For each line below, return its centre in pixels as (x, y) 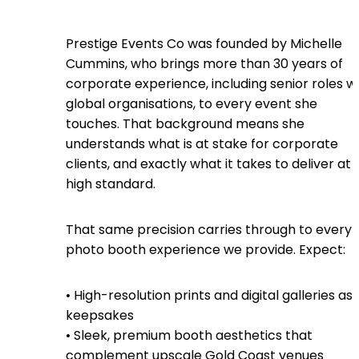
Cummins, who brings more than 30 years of (204, 63)
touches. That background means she (185, 123)
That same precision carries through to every (209, 229)
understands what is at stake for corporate (202, 143)
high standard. (111, 184)
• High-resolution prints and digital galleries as (209, 295)
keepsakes (100, 315)
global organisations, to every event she (192, 103)
